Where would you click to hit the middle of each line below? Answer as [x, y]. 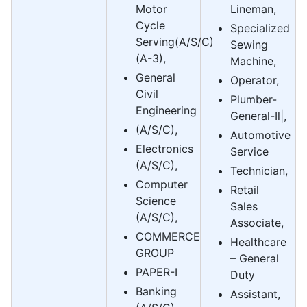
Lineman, [253, 9]
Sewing [249, 45]
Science [156, 201]
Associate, [257, 223]
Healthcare [258, 242]
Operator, [255, 81]
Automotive [260, 135]
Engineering [166, 111]
